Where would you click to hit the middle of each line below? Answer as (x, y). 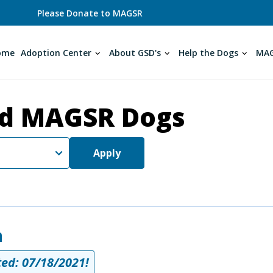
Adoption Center (56, 52)
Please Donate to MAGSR (90, 13)
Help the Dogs (208, 52)
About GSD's (135, 52)
